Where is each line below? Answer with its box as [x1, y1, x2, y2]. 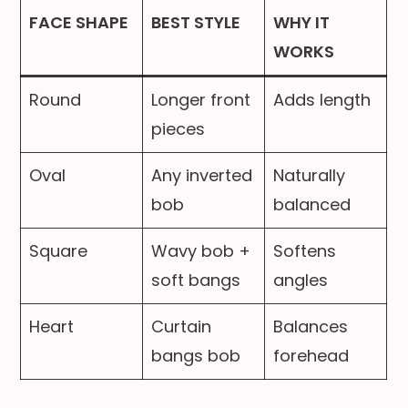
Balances [273, 314, 349, 338]
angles [273, 268, 329, 291]
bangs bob [151, 343, 241, 367]
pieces [151, 117, 206, 140]
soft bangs [151, 268, 241, 291]
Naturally [273, 163, 346, 187]
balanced [273, 192, 352, 216]
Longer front [151, 87, 251, 111]
